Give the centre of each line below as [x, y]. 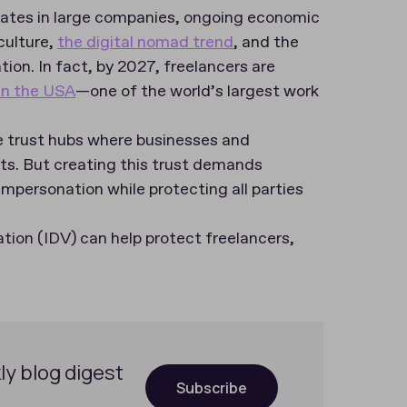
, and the [266, 43]
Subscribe [212, 388]
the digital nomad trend [145, 43]
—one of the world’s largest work [197, 92]
